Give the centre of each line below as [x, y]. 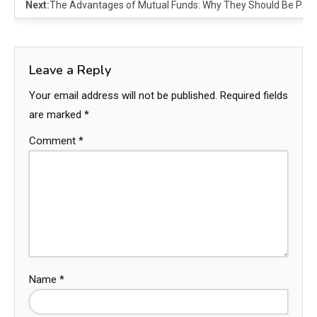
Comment [54, 140]
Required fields [254, 95]
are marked [57, 114]
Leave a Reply [70, 70]
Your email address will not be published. [123, 95]
